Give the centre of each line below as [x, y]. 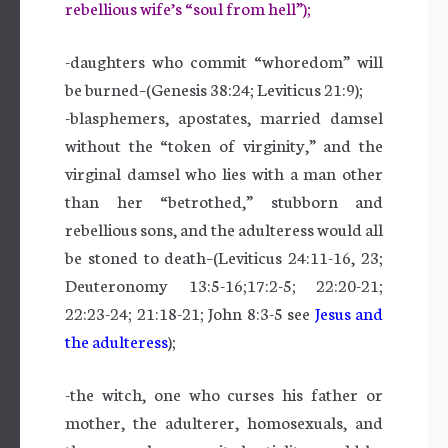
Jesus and [348, 312]
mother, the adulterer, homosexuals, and [224, 421]
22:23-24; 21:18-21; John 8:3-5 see [190, 312]
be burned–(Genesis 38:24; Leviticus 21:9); [214, 88]
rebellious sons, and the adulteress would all [224, 228]
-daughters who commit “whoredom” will [224, 60]
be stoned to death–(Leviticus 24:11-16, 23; [224, 256]
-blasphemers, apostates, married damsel [224, 116]
